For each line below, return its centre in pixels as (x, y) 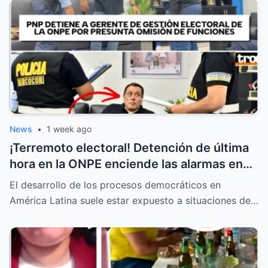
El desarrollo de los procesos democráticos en (115, 185)
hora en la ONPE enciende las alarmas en (126, 164)
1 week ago (69, 129)
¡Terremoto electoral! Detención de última (129, 148)
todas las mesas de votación (92, 180)
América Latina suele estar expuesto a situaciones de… (134, 201)
